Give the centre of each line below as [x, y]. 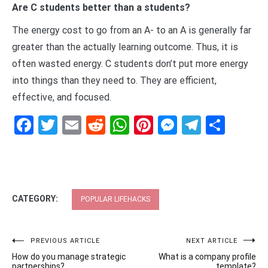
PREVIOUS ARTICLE [65, 240]
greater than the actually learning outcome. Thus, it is [125, 47]
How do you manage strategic [69, 256]
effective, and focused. [62, 97]
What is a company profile [207, 256]
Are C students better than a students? [101, 7]
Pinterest [191, 125]
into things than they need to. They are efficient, [114, 80]
